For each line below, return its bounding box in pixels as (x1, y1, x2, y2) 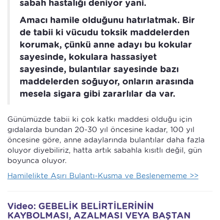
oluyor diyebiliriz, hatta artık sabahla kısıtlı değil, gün (7, 146, 202, 155)
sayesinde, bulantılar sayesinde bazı (20, 64, 179, 74)
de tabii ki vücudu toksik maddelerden (20, 27, 190, 37)
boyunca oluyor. (7, 156, 67, 165)
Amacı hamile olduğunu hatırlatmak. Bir (20, 15, 195, 25)
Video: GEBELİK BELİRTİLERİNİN (7, 201, 154, 211)
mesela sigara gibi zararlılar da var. (20, 88, 175, 99)
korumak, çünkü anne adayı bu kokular (20, 39, 192, 50)
